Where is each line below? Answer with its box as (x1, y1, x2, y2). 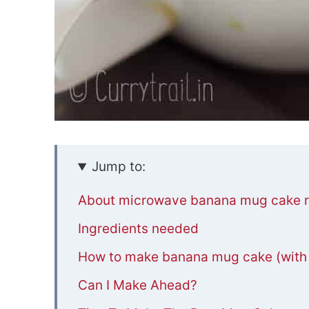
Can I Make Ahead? (77, 277, 197, 294)
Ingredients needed (77, 221, 199, 237)
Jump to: (92, 159, 146, 175)
